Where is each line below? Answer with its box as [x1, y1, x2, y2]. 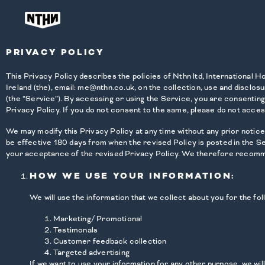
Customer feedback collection [53, 236, 167, 246]
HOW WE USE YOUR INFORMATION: [30, 170, 235, 182]
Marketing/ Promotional [53, 214, 143, 224]
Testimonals [53, 225, 98, 235]
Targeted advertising [53, 247, 130, 257]
